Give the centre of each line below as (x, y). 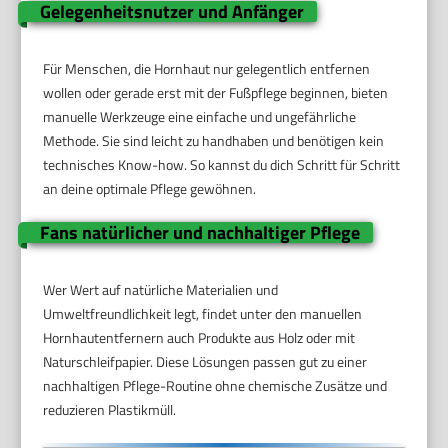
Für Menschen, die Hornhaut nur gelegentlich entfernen (207, 69)
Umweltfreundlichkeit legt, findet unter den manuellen (203, 314)
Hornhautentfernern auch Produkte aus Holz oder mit (199, 338)
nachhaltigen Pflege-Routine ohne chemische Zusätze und (215, 386)
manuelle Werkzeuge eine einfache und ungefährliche (200, 117)
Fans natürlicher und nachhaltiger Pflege (199, 233)
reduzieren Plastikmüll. (110, 410)
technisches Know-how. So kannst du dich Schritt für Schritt (222, 165)
